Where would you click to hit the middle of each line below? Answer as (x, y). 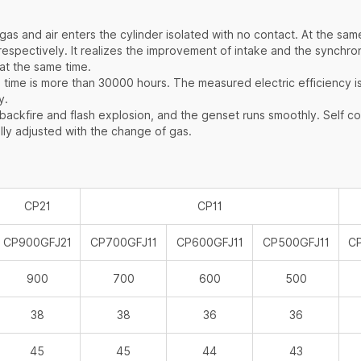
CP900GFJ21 (37, 243)
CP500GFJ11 (296, 243)
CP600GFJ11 (210, 243)
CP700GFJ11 (123, 243)
